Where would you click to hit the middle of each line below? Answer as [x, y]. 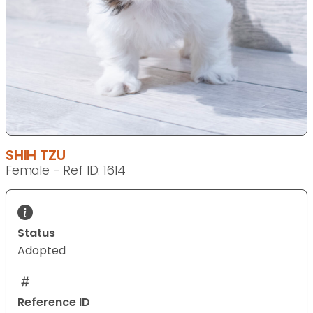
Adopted [42, 250]
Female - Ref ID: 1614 [66, 170]
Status [36, 233]
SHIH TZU [36, 155]
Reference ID [54, 302]
